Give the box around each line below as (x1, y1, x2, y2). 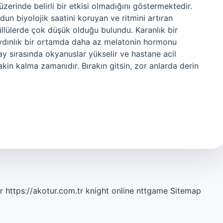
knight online (86, 186, 134, 196)
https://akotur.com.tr (5, 186, 83, 196)
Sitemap (170, 186, 201, 196)
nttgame (136, 186, 168, 196)
